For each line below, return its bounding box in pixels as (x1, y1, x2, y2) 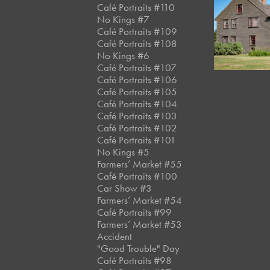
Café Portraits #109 (97, 25, 178, 37)
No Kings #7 (97, 13, 150, 25)
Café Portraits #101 (97, 134, 177, 146)
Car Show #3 (97, 182, 152, 194)
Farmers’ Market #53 (97, 218, 183, 230)
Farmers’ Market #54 (97, 194, 183, 206)
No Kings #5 (97, 146, 150, 158)
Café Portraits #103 (97, 110, 178, 122)
